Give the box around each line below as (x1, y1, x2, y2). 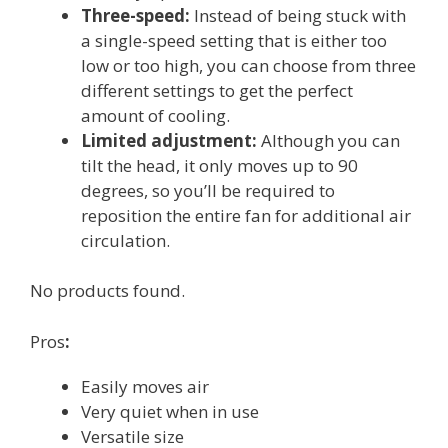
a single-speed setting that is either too (81, 28, 387, 52)
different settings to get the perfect (81, 78, 353, 102)
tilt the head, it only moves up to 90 (81, 153, 358, 177)
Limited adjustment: (81, 128, 257, 152)
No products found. (30, 279, 185, 302)
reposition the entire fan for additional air (81, 203, 411, 227)
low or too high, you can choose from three (81, 53, 416, 77)
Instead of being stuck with (190, 3, 406, 27)
